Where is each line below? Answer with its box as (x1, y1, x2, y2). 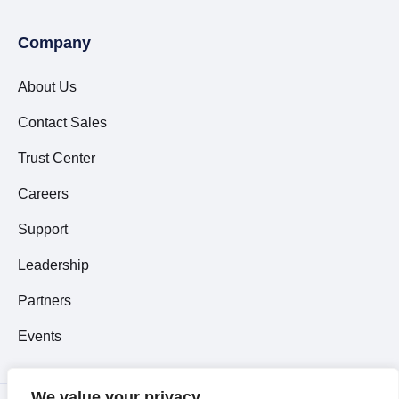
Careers (18, 186, 69, 201)
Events (18, 329, 61, 344)
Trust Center (18, 151, 95, 166)
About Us (18, 79, 77, 94)
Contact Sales (18, 115, 107, 130)
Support (18, 222, 68, 237)
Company (18, 33, 91, 52)
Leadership (18, 257, 89, 273)
